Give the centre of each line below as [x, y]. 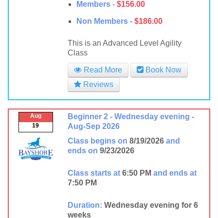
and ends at [175, 173]
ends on [82, 151]
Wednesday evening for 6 [151, 205]
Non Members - [104, 21]
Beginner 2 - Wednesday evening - [131, 117]
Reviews [97, 84]
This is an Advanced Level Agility [124, 43]
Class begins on [97, 141]
